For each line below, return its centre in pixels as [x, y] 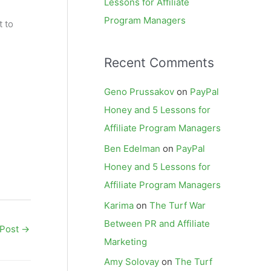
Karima [119, 205]
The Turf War [178, 205]
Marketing [126, 241]
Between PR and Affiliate [157, 223]
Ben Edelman [132, 148]
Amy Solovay [132, 262]
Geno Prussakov [139, 92]
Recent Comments [159, 63]
